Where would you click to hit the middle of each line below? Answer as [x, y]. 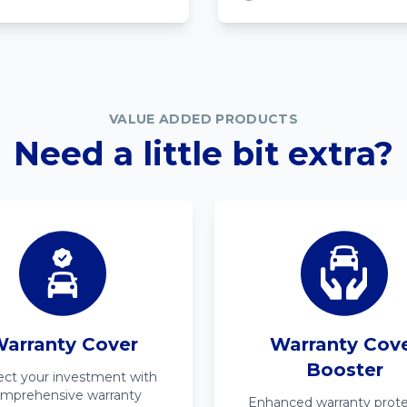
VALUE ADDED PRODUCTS [203, 119]
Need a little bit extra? [203, 154]
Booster [344, 370]
